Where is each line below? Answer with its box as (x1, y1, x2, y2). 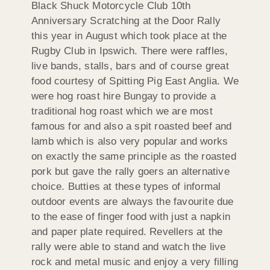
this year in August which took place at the (31, 30, 227, 42)
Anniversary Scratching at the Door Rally (31, 14, 221, 27)
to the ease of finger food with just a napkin (31, 210, 231, 222)
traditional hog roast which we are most (31, 105, 213, 117)
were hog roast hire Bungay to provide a (31, 90, 216, 102)
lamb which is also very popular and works (31, 135, 228, 147)
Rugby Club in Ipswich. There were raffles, (31, 45, 228, 57)
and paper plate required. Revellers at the (31, 225, 223, 237)
